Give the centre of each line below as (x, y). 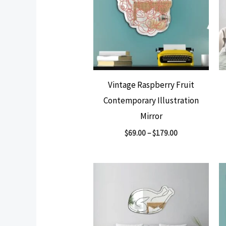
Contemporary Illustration (151, 100)
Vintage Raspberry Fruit (151, 84)
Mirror (151, 116)
